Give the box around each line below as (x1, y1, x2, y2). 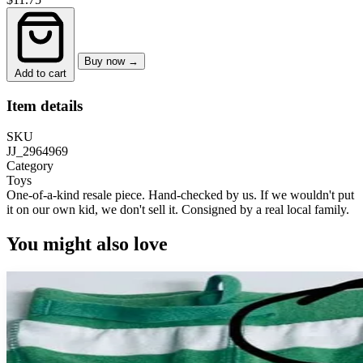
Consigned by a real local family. (181, 203, 349, 217)
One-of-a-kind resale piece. (6, 188, 145, 203)
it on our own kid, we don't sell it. (6, 203, 181, 217)
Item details (6, 96, 83, 114)
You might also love (6, 233, 168, 255)
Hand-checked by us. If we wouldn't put (145, 188, 354, 203)
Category (6, 159, 53, 173)
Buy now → (84, 54, 139, 67)
